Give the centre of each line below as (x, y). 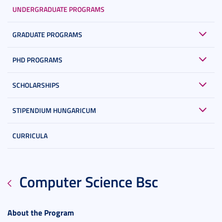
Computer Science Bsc (89, 182)
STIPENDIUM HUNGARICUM (54, 111)
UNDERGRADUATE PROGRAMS (58, 9)
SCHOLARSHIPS (36, 85)
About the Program (41, 213)
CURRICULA (30, 136)
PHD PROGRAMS (37, 60)
